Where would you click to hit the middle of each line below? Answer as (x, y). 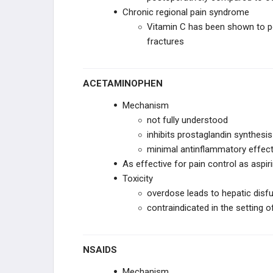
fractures (165, 41)
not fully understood (187, 120)
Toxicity (138, 179)
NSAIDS (103, 250)
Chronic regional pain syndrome (186, 12)
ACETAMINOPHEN (126, 83)
